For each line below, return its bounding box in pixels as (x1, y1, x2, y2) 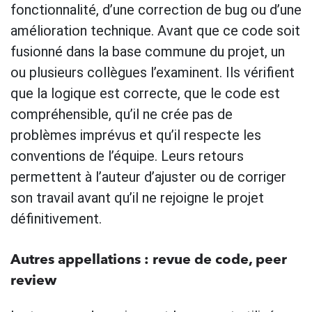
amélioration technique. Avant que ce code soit (10, 22, 300, 39)
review (10, 274, 56, 288)
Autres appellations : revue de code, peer (10, 253, 287, 267)
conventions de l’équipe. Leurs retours (10, 147, 244, 164)
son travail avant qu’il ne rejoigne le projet (10, 189, 264, 206)
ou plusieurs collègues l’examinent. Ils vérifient (10, 63, 295, 81)
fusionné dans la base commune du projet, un (10, 42, 285, 60)
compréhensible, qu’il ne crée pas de (10, 105, 233, 123)
